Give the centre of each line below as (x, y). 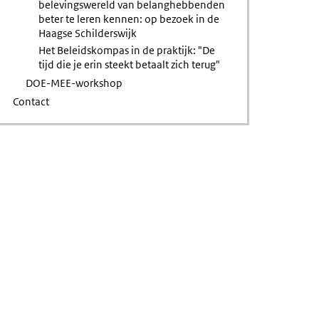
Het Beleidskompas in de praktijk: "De (127, 50)
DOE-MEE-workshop (74, 83)
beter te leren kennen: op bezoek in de (129, 19)
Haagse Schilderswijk (88, 33)
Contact (31, 101)
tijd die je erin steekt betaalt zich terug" (130, 64)
